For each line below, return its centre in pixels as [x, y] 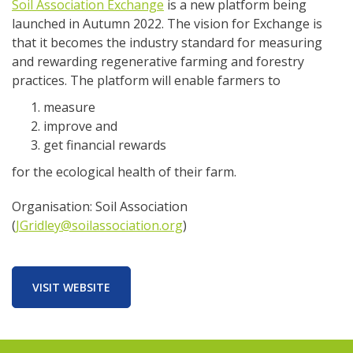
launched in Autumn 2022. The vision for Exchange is [167, 24]
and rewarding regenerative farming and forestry [158, 61]
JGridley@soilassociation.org [99, 225]
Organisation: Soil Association [100, 206]
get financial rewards [105, 145]
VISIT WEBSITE [71, 287]
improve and [80, 126]
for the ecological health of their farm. [124, 172]
